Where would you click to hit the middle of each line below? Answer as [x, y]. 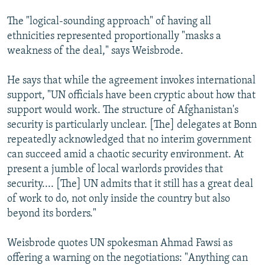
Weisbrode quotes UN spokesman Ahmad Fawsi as [120, 243]
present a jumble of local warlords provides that [115, 169]
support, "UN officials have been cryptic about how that [131, 95]
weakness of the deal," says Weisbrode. [95, 51]
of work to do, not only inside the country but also [119, 199]
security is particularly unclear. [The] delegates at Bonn [132, 125]
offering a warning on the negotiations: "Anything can [127, 258]
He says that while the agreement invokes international [131, 80]
